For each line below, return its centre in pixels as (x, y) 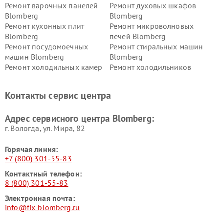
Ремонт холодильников (150, 67)
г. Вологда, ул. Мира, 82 (45, 128)
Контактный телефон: (43, 174)
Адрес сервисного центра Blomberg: (79, 119)
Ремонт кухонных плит (44, 26)
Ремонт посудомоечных (46, 47)
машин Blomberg (35, 57)
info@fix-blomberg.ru (42, 208)
